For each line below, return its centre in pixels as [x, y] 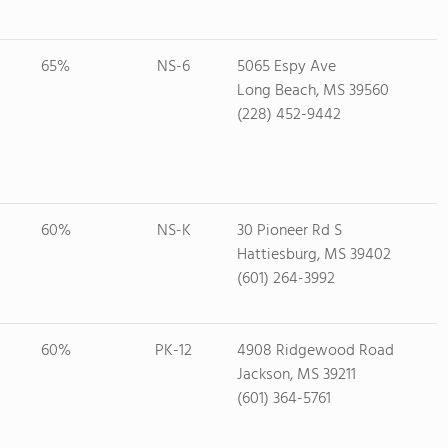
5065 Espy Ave [286, 67]
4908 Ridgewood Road [315, 351]
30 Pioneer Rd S [289, 231]
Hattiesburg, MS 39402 [313, 255]
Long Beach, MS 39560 [312, 91]
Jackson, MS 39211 [296, 375]
